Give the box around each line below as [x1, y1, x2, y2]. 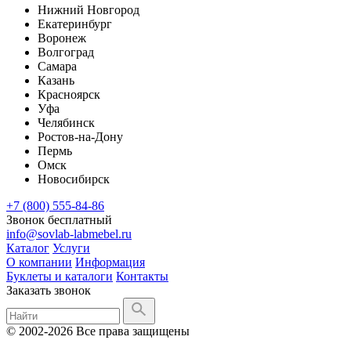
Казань [38, 73, 74, 87]
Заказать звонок [6, 283, 91, 297]
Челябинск [38, 115, 95, 129]
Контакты [116, 269, 168, 283]
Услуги [52, 241, 90, 255]
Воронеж [38, 31, 86, 45]
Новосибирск [38, 172, 110, 186]
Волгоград [38, 45, 94, 59]
